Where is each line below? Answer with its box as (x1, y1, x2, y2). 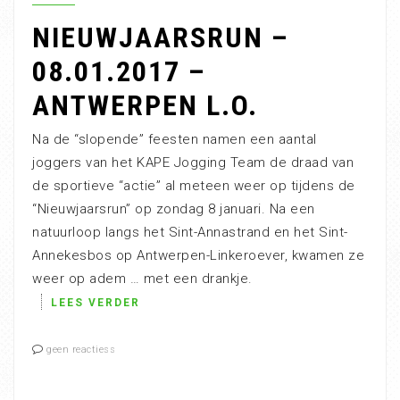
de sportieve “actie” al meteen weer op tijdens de (32, 178, 355, 194)
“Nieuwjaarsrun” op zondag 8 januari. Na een (32, 201, 315, 217)
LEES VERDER (51, 296, 140, 309)
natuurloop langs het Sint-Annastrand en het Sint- (32, 224, 348, 240)
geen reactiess (46, 344, 115, 355)
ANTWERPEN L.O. (32, 88, 258, 122)
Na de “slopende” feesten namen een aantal (32, 131, 317, 147)
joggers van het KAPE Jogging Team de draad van (32, 154, 354, 171)
